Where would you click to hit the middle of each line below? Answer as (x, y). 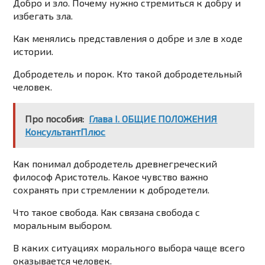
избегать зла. (43, 16)
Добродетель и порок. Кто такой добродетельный (128, 74)
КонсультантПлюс (65, 132)
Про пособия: (55, 119)
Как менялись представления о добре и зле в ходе (128, 38)
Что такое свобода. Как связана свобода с (107, 212)
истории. (33, 51)
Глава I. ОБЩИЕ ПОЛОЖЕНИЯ (153, 119)
